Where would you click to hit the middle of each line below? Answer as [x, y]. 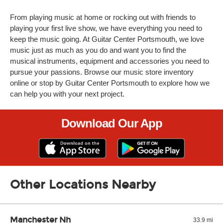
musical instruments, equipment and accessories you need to [110, 61]
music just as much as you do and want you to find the [98, 50]
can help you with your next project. [67, 94]
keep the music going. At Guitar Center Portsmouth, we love [107, 39]
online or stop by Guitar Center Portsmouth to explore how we [110, 83]
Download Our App [111, 123]
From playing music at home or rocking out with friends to [103, 17]
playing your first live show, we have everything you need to [106, 28]
